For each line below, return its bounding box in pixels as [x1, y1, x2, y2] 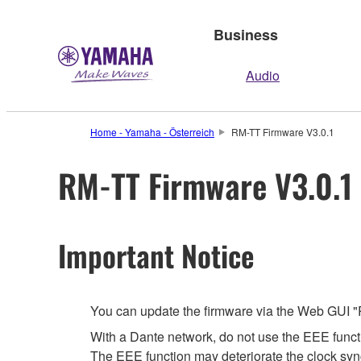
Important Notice [58, 233, 255, 276]
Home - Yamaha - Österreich [90, 125, 214, 139]
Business [214, 23, 278, 45]
